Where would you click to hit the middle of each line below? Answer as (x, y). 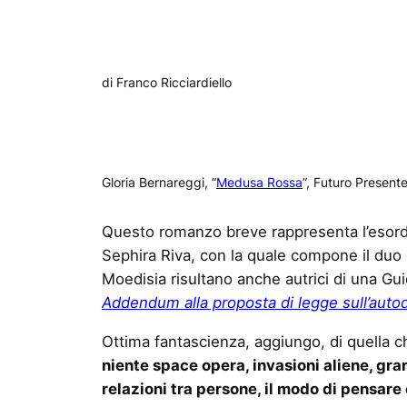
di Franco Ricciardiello (167, 82)
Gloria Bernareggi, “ (159, 182)
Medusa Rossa (259, 182)
